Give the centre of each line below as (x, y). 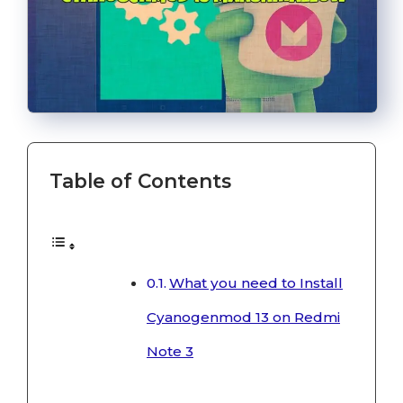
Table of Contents (140, 180)
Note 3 (170, 352)
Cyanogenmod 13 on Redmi (243, 318)
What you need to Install (256, 283)
